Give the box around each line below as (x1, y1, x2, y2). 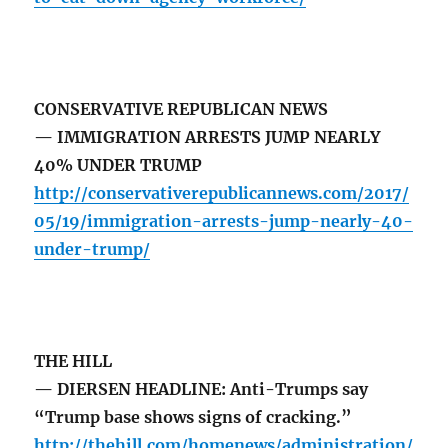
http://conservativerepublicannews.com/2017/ (34, 183, 410, 204)
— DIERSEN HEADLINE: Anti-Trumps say (34, 379, 369, 400)
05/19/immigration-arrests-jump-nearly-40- (34, 211, 414, 232)
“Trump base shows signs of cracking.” (34, 407, 353, 428)
